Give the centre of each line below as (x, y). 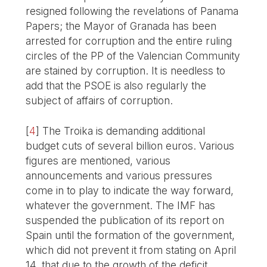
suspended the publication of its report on (125, 221)
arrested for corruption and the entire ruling (129, 41)
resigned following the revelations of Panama (132, 11)
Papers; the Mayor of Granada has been (121, 26)
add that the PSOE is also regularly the (116, 86)
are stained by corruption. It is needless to (126, 71)
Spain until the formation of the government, (131, 235)
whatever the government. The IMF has (121, 206)
